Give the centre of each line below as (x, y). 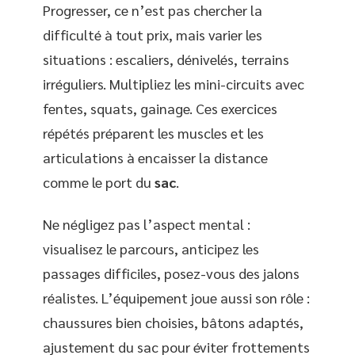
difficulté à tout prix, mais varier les (153, 34)
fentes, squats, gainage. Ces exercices (160, 108)
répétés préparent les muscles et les (153, 132)
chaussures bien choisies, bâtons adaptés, (173, 323)
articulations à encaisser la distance (155, 157)
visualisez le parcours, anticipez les (151, 249)
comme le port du (99, 181)
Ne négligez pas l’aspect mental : (147, 224)
